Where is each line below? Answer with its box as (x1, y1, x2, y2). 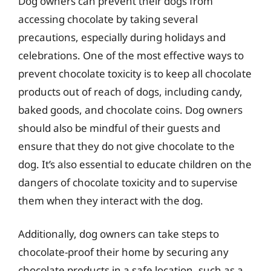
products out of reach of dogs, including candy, (18, 84, 243, 99)
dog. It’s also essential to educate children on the (18, 157, 252, 171)
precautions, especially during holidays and (18, 30, 226, 44)
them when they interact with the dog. (18, 193, 203, 207)
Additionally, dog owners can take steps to (18, 227, 219, 241)
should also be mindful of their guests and (18, 120, 220, 135)
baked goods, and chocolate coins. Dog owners (18, 102, 243, 117)
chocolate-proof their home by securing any (18, 245, 229, 259)
